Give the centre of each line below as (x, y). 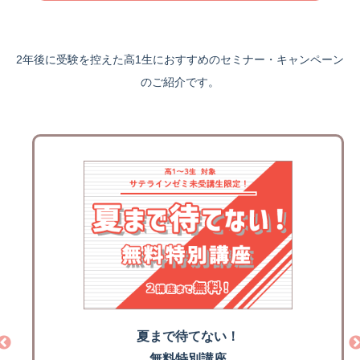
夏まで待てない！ (188, 337)
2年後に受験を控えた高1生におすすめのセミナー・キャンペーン (180, 59)
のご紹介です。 (180, 82)
